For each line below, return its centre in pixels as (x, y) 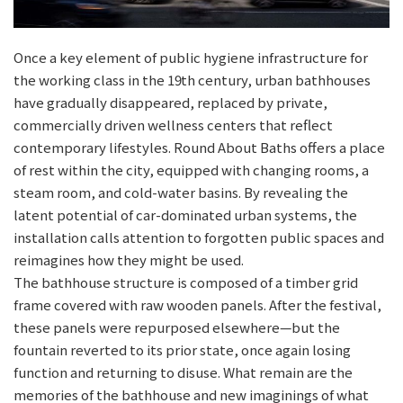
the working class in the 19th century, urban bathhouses (192, 80)
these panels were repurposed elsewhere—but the (177, 327)
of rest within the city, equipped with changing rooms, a (191, 170)
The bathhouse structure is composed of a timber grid (186, 282)
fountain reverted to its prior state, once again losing (182, 350)
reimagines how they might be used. (129, 260)
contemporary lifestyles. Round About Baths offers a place (199, 148)
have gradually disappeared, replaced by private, (170, 103)
